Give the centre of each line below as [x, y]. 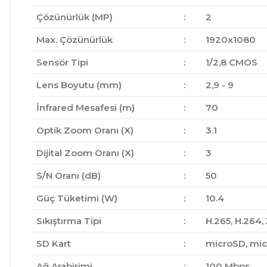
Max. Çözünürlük [74, 40]
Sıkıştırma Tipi [69, 221]
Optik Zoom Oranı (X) [85, 130]
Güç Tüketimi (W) [77, 198]
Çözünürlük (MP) [74, 17]
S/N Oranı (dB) [68, 176]
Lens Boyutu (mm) [79, 85]
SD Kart [53, 243]
